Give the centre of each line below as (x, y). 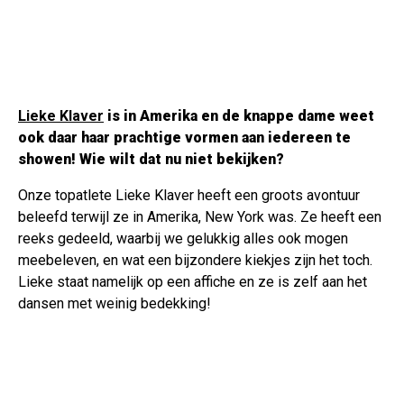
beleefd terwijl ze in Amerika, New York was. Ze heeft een (200, 217)
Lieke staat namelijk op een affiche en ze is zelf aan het (193, 282)
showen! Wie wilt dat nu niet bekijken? (151, 160)
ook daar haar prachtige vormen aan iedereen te (184, 138)
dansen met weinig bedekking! (115, 304)
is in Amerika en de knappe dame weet (239, 116)
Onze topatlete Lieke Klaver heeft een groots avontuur (189, 196)
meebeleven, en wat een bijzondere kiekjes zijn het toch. (195, 261)
